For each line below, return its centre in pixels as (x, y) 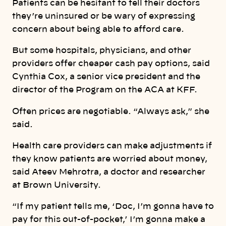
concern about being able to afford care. (98, 30)
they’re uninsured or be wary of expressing (104, 16)
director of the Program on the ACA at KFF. (105, 90)
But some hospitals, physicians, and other (102, 51)
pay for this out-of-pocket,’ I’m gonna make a (109, 220)
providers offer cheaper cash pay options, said (111, 64)
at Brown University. (56, 185)
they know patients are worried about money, (110, 159)
